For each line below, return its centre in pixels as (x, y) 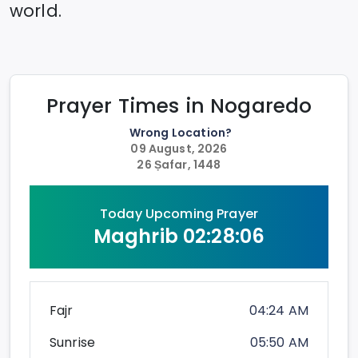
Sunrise (73, 343)
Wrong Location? (181, 133)
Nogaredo (261, 106)
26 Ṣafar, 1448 (179, 165)
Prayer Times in (128, 106)
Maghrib (135, 237)
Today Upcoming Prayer (179, 214)
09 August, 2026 (179, 149)
